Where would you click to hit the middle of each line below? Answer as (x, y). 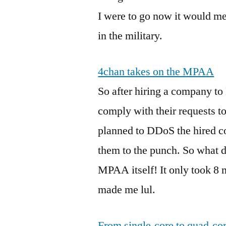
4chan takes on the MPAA (156, 72)
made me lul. (127, 190)
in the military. (130, 36)
